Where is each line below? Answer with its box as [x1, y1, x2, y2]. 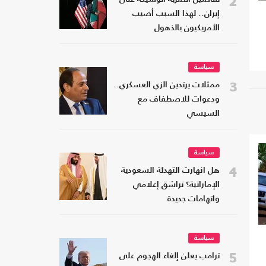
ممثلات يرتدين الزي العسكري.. [113, 81, 220, 90]
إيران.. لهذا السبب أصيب [132, 10, 220, 18]
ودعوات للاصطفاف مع [138, 96, 220, 104]
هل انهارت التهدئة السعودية [121, 167, 220, 175]
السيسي [187, 110, 220, 118]
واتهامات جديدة [167, 195, 220, 204]
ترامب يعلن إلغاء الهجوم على [119, 252, 220, 261]
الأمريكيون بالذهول [154, 24, 220, 33]
